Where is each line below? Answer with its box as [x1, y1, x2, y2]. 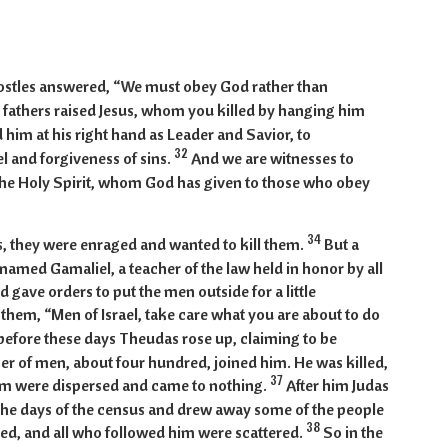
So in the [322, 422, 383, 443]
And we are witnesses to [190, 148, 354, 169]
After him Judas [285, 375, 389, 396]
